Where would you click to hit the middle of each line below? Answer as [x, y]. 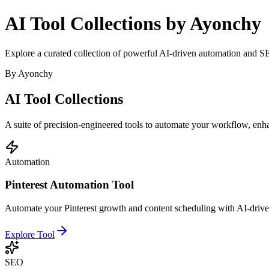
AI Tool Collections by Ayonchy [133, 24]
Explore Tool [30, 235]
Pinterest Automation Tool [69, 185]
